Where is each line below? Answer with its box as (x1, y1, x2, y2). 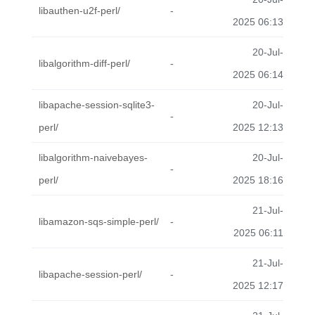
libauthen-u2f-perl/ (39, 5, 120, 16)
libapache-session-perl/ (39, 269, 142, 280)
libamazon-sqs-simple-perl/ (39, 216, 159, 227)
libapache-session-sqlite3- (39, 99, 155, 110)
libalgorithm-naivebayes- (39, 152, 148, 163)
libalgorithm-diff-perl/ (39, 58, 130, 69)
